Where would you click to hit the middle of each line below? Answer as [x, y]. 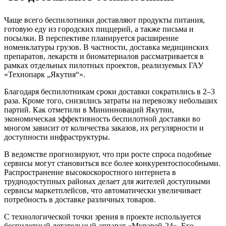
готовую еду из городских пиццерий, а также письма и [99, 29]
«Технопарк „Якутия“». [45, 75]
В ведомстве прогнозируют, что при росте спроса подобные [108, 154]
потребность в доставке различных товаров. [80, 200]
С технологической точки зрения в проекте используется [102, 217]
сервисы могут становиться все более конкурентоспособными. [112, 163]
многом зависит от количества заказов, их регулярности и [104, 128]
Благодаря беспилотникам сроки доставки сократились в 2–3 [109, 92]
